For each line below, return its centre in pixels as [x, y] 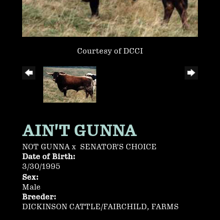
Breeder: [39, 197]
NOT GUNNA [46, 147]
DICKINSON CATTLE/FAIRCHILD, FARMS [100, 207]
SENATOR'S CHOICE [118, 147]
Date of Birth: [49, 157]
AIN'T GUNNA [79, 131]
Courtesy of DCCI [110, 52]
